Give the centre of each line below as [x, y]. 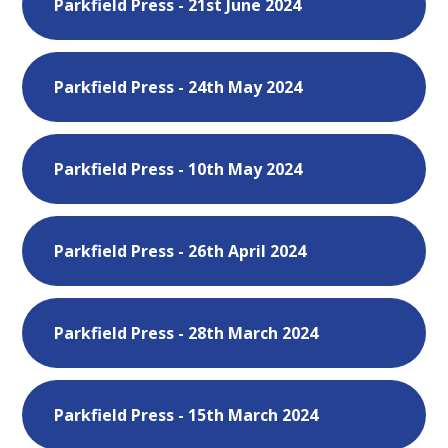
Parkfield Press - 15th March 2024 [186, 414]
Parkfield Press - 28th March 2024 [186, 332]
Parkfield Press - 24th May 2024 [178, 86]
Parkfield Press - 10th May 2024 [178, 168]
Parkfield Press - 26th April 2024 [180, 250]
